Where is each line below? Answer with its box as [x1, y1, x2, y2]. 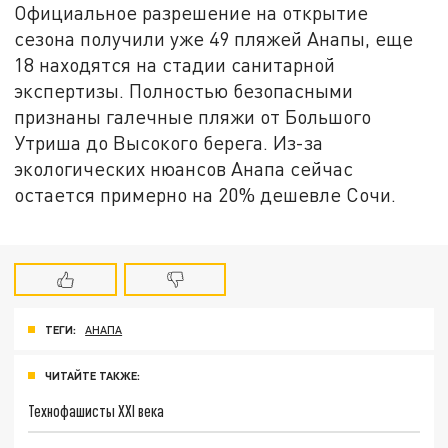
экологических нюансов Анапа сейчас [14, 157, 354, 181]
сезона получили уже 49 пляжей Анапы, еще [14, 27, 414, 51]
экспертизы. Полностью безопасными [14, 79, 354, 103]
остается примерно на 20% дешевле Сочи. [14, 183, 397, 207]
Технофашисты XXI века [28, 400, 165, 420]
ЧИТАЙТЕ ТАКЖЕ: [45, 368, 140, 382]
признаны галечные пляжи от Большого [14, 105, 372, 129]
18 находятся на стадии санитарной [14, 53, 336, 77]
